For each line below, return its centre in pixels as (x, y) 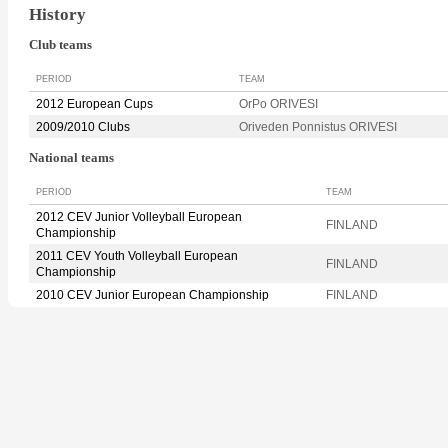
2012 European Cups (94, 104)
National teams (71, 158)
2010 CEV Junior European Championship (152, 294)
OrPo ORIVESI (278, 104)
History (57, 14)
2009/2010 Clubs (83, 127)
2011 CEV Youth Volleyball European (137, 255)
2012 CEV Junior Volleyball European (139, 216)
